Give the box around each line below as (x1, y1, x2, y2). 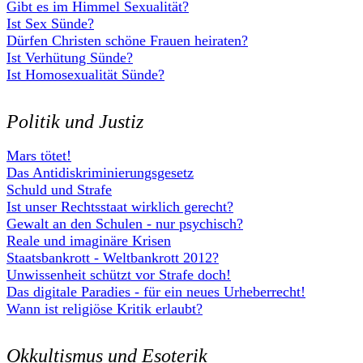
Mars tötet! (6, 147, 71, 164)
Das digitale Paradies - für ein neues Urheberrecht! (6, 284, 305, 300)
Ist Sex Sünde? (6, 15, 94, 32)
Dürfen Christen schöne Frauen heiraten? (6, 32, 248, 49)
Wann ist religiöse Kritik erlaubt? (6, 301, 203, 317)
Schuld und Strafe (6, 181, 112, 198)
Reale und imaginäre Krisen (6, 233, 171, 249)
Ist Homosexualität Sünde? (6, 66, 164, 83)
